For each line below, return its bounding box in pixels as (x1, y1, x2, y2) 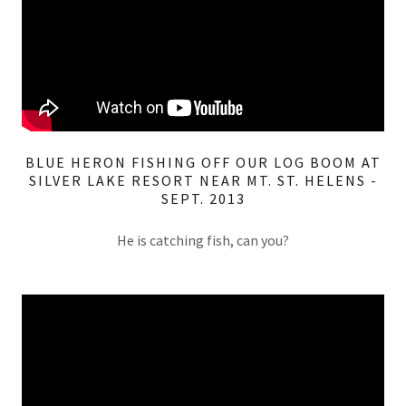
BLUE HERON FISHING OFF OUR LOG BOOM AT (24, 152, 382, 171)
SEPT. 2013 (160, 188, 246, 208)
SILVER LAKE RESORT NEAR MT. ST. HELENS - (28, 170, 378, 189)
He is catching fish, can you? (117, 230, 289, 249)
